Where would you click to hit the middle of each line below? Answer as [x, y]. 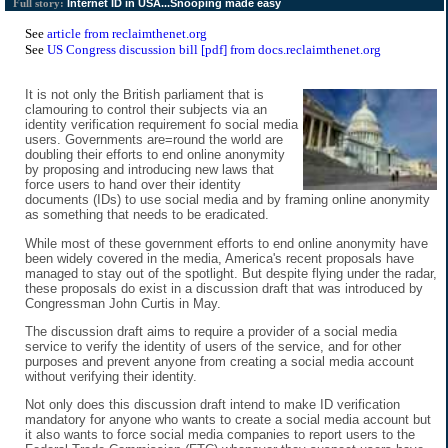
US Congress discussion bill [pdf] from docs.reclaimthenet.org [214, 50]
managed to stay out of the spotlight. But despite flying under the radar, [231, 273]
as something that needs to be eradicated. [147, 215]
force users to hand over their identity [133, 185]
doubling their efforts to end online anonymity [155, 155]
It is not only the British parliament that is [144, 95]
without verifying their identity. [111, 376]
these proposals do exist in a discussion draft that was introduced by [224, 288]
